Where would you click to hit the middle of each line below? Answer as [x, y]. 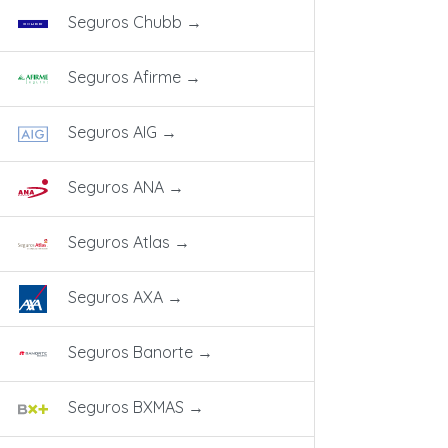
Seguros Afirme [124, 76]
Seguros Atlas [119, 241]
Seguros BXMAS [126, 406]
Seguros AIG [112, 131]
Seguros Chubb [125, 21]
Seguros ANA [116, 186]
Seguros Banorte [130, 351]
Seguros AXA [115, 296]
